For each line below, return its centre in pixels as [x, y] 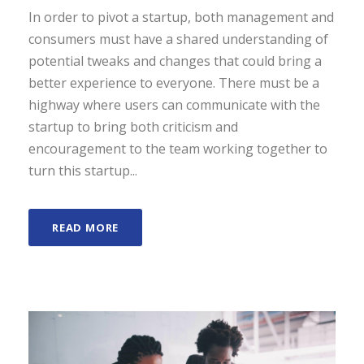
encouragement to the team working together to [178, 149]
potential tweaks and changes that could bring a [175, 61]
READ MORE [86, 228]
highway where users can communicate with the [174, 105]
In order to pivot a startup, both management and [181, 17]
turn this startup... [83, 171]
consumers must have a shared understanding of [178, 39]
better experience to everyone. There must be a [174, 83]
